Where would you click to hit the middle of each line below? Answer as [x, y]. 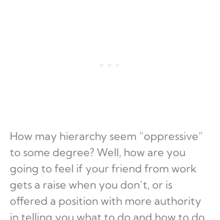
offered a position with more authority [106, 201]
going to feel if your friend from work [103, 169]
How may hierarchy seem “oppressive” [107, 136]
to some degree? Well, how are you [98, 152]
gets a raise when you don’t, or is [91, 185]
